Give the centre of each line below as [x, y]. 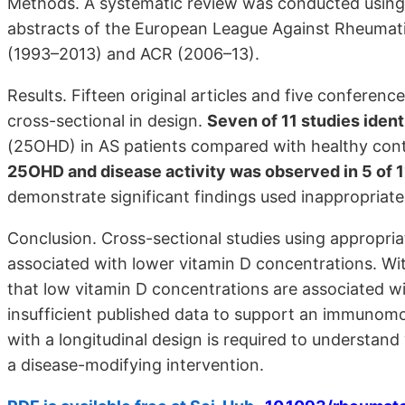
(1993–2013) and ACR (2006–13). [133, 53]
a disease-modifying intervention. [136, 364]
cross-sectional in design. [107, 120]
